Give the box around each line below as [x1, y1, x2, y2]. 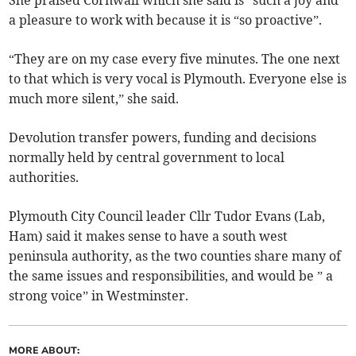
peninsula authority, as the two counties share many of [9, 248, 342, 265]
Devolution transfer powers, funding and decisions [9, 130, 317, 146]
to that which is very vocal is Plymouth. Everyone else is [9, 71, 347, 87]
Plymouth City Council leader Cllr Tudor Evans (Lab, [9, 208, 326, 225]
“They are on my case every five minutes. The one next [9, 51, 341, 68]
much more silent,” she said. [9, 91, 180, 107]
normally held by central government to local [9, 149, 285, 166]
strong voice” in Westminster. [9, 288, 189, 304]
